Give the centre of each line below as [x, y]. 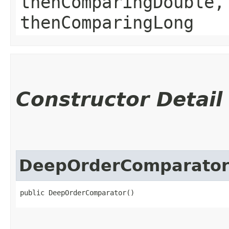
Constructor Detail [119, 99]
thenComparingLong [107, 22]
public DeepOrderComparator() [77, 192]
